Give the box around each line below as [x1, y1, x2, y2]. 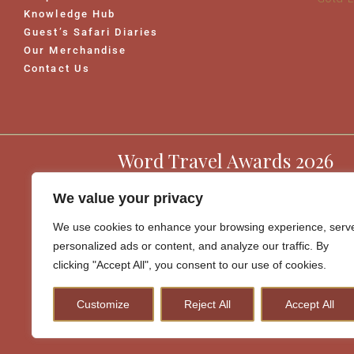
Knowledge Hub [24, 8, 116, 20]
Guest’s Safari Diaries [24, 26, 159, 38]
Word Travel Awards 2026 [117, 147, 333, 173]
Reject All [184, 298, 231, 311]
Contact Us [24, 62, 90, 74]
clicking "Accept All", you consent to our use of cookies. [53, 258, 326, 271]
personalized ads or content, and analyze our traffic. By [53, 239, 329, 252]
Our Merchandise [24, 44, 127, 56]
